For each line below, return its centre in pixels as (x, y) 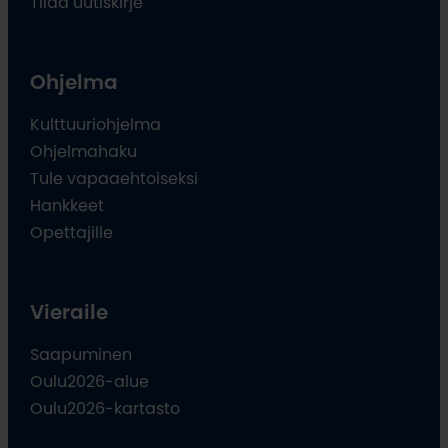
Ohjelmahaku (84, 151)
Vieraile (69, 312)
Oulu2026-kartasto (105, 408)
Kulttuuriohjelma (96, 124)
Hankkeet (67, 205)
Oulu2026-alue (90, 381)
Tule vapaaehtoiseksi (114, 178)
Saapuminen (81, 354)
